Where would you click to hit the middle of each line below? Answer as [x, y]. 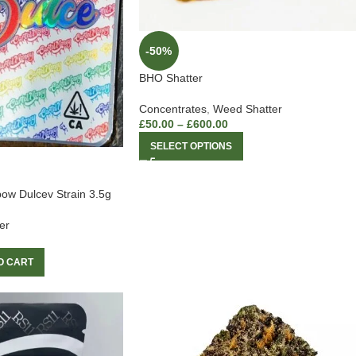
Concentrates [172, 109]
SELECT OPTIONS [191, 147]
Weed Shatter [247, 109]
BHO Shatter [170, 78]
